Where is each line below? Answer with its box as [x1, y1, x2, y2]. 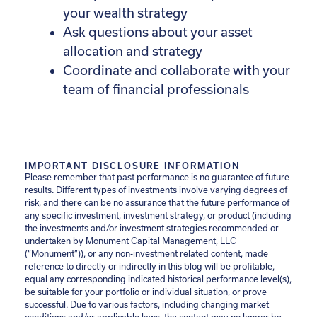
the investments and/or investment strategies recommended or [25, 223, 279, 233]
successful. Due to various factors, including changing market [25, 299, 269, 309]
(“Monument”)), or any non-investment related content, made [25, 248, 268, 258]
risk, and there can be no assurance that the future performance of [25, 197, 289, 207]
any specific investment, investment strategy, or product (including [25, 210, 292, 220]
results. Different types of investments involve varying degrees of [25, 185, 287, 195]
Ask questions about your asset [63, 24, 253, 40]
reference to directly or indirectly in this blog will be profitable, [25, 261, 275, 271]
